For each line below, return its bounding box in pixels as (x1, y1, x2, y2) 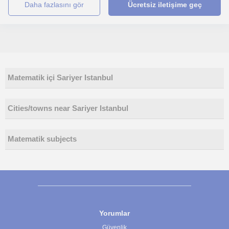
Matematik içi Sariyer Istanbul (8, 74, 113, 82)
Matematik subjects (8, 135, 77, 143)
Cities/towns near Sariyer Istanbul (8, 104, 128, 112)
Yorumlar (99, 209, 130, 217)
